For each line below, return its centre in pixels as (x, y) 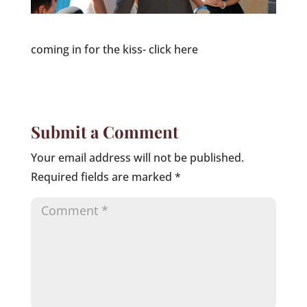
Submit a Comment (104, 131)
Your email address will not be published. (137, 157)
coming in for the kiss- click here (114, 49)
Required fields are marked (102, 176)
